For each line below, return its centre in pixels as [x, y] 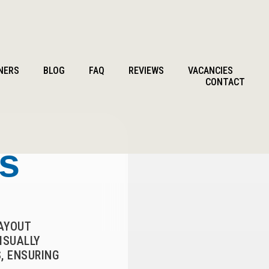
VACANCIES [210, 71]
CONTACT [225, 82]
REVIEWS [146, 71]
